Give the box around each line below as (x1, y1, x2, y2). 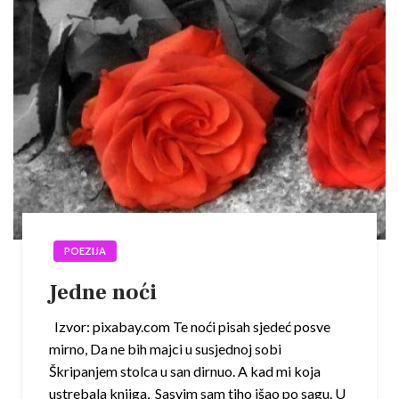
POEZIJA (64, 245, 106, 257)
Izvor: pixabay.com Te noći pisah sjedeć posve (49, 318, 330, 336)
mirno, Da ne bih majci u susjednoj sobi (49, 340, 281, 358)
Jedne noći (49, 278, 157, 307)
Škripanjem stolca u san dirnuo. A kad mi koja (49, 362, 321, 380)
